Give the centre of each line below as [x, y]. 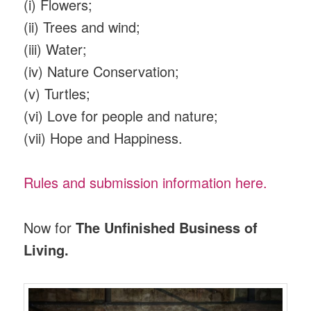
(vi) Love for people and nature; [121, 115]
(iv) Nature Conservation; [102, 71]
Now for [50, 227]
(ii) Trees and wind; [82, 26]
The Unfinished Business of [167, 227]
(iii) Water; [56, 49]
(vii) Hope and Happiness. [103, 137]
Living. [47, 249]
